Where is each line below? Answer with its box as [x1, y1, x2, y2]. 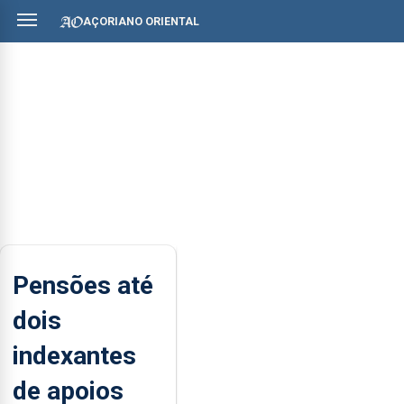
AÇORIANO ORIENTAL [83, 14, 199, 28]
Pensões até [13, 270, 153, 300]
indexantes [13, 340, 136, 371]
